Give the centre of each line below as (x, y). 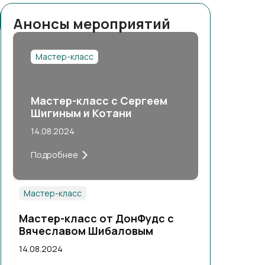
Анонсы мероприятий (91, 23)
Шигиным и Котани (81, 113)
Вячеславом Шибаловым (86, 231)
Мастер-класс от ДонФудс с (96, 218)
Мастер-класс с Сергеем (99, 101)
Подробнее (54, 155)
